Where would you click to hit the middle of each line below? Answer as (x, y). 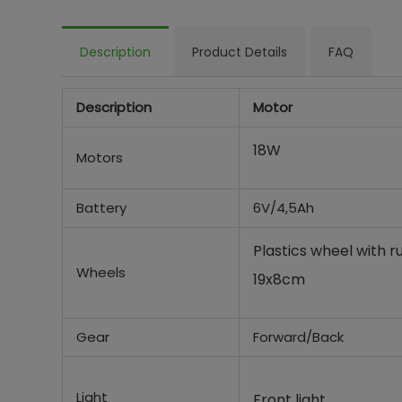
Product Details (239, 52)
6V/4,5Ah (283, 208)
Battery (101, 208)
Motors (99, 157)
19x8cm (279, 280)
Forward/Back (298, 337)
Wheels (100, 272)
